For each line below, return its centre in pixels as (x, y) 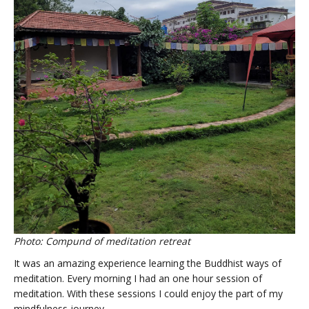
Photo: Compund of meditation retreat (102, 241)
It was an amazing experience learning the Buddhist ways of (148, 263)
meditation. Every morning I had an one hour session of (138, 278)
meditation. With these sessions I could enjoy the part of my (148, 293)
